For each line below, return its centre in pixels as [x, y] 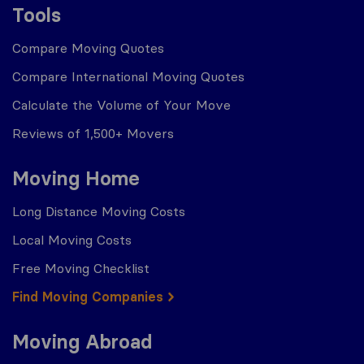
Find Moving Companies [88, 297]
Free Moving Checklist [81, 268]
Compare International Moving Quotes [128, 76]
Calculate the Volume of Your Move [121, 105]
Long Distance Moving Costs [99, 211]
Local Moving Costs [72, 240]
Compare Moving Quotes [88, 48]
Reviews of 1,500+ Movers [93, 133]
